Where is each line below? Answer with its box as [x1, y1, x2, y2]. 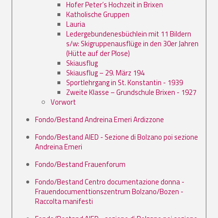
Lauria [66, 18, 85, 30]
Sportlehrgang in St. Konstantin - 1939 [66, 76, 183, 88]
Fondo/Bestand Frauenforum [35, 158, 126, 170]
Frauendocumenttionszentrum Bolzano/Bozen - [35, 185, 183, 197]
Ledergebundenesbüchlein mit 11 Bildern [66, 28, 191, 39]
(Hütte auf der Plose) [66, 47, 130, 59]
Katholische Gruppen [66, 8, 129, 20]
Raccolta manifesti [35, 195, 93, 207]
